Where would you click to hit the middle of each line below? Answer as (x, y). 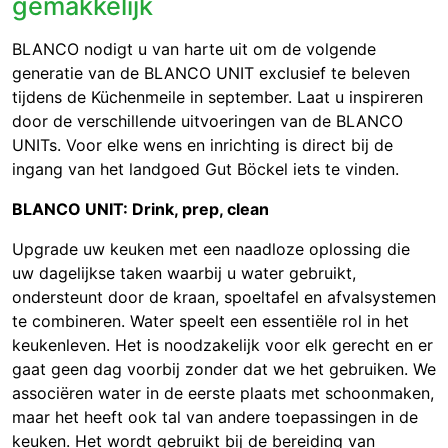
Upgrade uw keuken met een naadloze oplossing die (211, 249)
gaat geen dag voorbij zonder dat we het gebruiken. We (224, 369)
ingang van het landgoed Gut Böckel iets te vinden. (205, 169)
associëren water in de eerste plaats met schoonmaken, (223, 393)
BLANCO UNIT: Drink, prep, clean (140, 209)
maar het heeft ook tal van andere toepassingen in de (215, 417)
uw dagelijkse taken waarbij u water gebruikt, (184, 273)
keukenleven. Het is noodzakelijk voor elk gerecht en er (222, 345)
